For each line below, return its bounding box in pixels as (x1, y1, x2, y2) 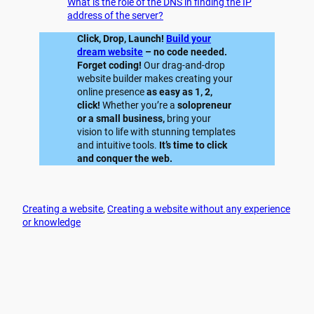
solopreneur (177, 99, 232, 111)
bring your (165, 112, 212, 124)
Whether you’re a (100, 99, 178, 111)
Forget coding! (77, 59, 142, 71)
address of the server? (67, 9, 163, 21)
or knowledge (22, 217, 81, 228)
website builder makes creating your (77, 72, 233, 84)
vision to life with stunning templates (77, 125, 236, 137)
